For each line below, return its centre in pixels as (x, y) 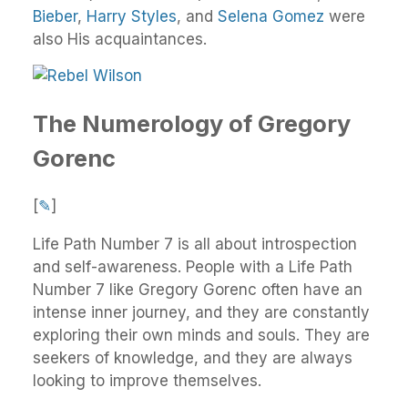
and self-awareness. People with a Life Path (193, 267)
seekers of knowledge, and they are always (193, 358)
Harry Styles (132, 16)
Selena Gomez (271, 16)
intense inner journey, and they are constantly (201, 313)
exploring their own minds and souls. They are (201, 336)
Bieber (55, 16)
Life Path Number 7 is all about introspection (195, 245)
